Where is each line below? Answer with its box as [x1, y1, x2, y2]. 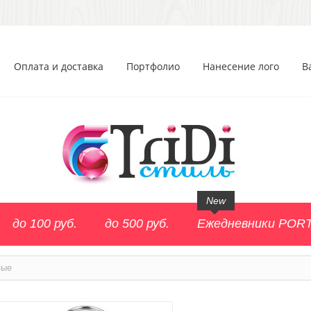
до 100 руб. [12, 217, 77, 230]
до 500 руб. [105, 217, 169, 230]
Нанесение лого [203, 60, 279, 73]
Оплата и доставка [14, 60, 103, 73]
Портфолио [126, 60, 180, 73]
